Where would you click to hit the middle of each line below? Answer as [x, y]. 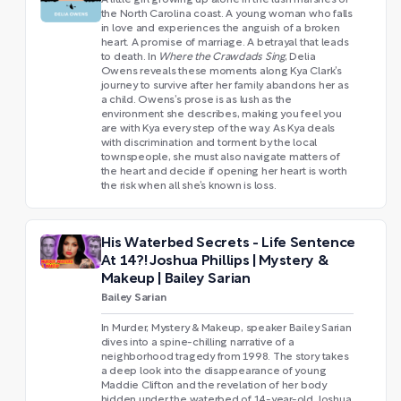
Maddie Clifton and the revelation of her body [213, 385]
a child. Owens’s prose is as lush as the [196, 100]
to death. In [130, 57]
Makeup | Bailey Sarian [175, 279]
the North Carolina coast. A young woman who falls [226, 14]
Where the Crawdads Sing [222, 57]
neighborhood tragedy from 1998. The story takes [225, 357]
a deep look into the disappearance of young [213, 371]
